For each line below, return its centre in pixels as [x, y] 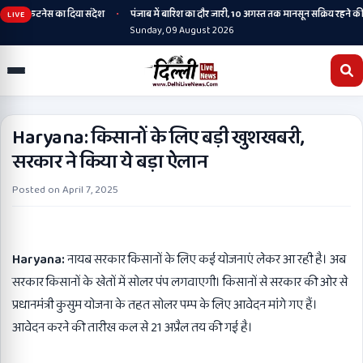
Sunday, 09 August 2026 [181, 30]
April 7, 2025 [90, 190]
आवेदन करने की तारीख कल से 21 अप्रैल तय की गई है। [132, 328]
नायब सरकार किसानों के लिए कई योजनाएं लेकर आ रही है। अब [207, 260]
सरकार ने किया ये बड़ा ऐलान [110, 162]
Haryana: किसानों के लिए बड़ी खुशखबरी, [158, 138]
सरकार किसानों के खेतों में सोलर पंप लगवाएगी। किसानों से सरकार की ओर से [180, 282]
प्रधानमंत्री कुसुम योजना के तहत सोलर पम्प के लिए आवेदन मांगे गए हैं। [165, 305]
